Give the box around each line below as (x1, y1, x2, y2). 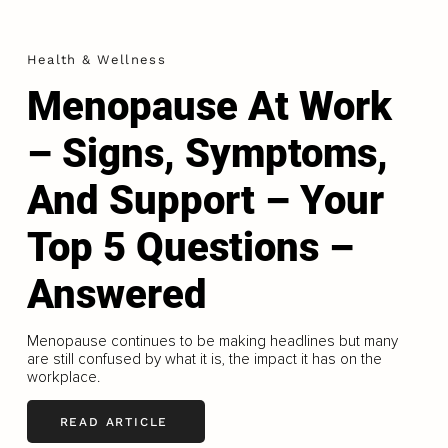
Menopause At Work (26, 83, 392, 131)
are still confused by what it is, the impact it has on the (26, 350, 382, 369)
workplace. (26, 368, 100, 387)
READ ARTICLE (59, 414, 169, 429)
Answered (26, 271, 207, 319)
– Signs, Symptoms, (26, 130, 388, 178)
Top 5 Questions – (26, 224, 354, 272)
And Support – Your (26, 177, 384, 225)
